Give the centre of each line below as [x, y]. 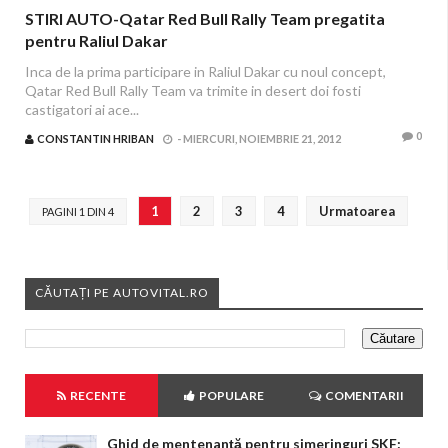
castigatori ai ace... [82, 109]
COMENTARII [364, 395]
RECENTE [96, 395]
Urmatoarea [357, 211]
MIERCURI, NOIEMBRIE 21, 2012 [262, 138]
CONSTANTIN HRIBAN [95, 138]
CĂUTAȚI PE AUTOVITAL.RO [122, 292]
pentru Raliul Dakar [96, 40]
